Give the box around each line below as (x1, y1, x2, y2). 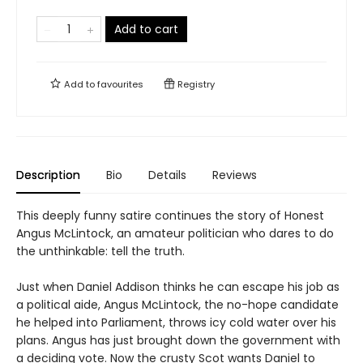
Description (16, 167, 80, 184)
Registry (175, 78, 215, 92)
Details (148, 167, 186, 184)
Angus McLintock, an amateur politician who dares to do (16, 225, 334, 242)
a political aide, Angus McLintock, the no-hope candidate (16, 297, 339, 314)
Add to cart (114, 21, 178, 38)
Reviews (212, 167, 257, 184)
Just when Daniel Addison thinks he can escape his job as (16, 279, 340, 296)
